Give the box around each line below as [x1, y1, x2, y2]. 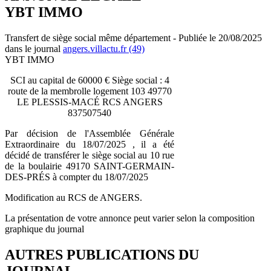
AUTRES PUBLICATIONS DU [5, 246, 199, 263]
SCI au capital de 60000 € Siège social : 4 [10, 74, 169, 85]
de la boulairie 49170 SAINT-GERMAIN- [5, 160, 174, 171]
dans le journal [5, 43, 63, 54]
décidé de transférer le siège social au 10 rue [5, 149, 174, 160]
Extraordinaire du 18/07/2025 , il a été [5, 139, 174, 149]
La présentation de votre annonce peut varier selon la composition [5, 212, 255, 223]
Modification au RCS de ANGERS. [5, 192, 142, 203]
